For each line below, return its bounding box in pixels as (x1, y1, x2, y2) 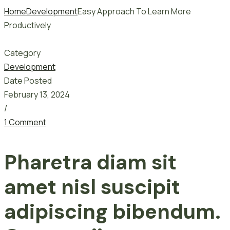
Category (4, 47, 41, 59)
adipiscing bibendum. (4, 198, 221, 225)
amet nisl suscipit (4, 173, 180, 200)
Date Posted (4, 74, 52, 86)
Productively (4, 19, 51, 31)
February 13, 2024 (4, 88, 70, 100)
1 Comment (4, 116, 46, 128)
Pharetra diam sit (4, 148, 177, 176)
